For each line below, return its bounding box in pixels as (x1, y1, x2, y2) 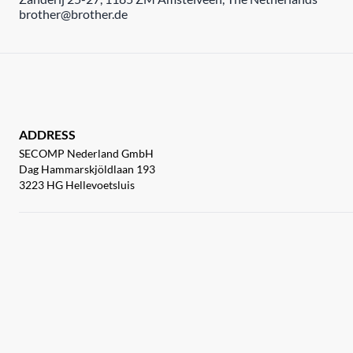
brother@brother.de (19, 6, 128, 21)
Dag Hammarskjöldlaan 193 (19, 162, 155, 176)
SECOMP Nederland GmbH (19, 147, 154, 160)
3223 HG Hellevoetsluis (19, 178, 135, 191)
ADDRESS (19, 127, 76, 142)
